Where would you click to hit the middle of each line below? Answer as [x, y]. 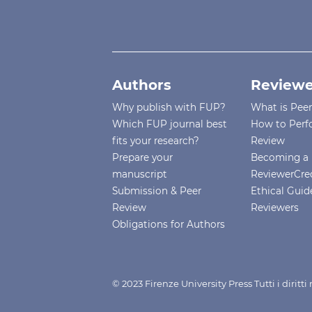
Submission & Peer [157, 191]
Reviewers [275, 208]
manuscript [140, 174]
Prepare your [143, 158]
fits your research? [156, 141]
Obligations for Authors [169, 225]
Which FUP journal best [170, 124]
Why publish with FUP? [169, 108]
